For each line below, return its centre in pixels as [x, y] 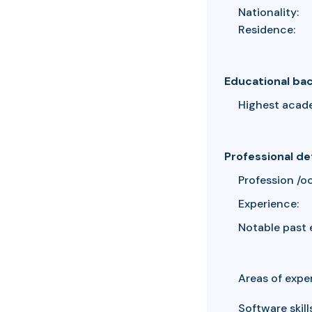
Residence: [267, 29]
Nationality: [268, 12]
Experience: [268, 203]
